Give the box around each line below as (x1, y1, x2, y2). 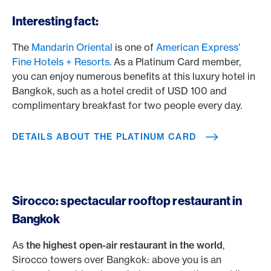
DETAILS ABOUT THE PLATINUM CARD (12, 131, 197, 142)
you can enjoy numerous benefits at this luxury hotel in (12, 70, 255, 82)
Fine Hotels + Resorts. (12, 56, 111, 68)
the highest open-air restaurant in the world (26, 239, 223, 251)
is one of (113, 41, 156, 53)
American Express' (156, 41, 240, 53)
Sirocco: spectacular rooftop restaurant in (12, 193, 243, 208)
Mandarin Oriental (31, 41, 113, 53)
